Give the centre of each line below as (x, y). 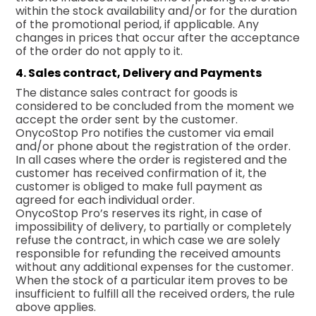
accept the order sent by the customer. (127, 119)
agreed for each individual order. (105, 200)
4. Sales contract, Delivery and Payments (139, 73)
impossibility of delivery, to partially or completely (154, 226)
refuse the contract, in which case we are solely (148, 240)
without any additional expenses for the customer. (155, 267)
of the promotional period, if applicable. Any (138, 24)
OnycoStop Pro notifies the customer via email (145, 133)
